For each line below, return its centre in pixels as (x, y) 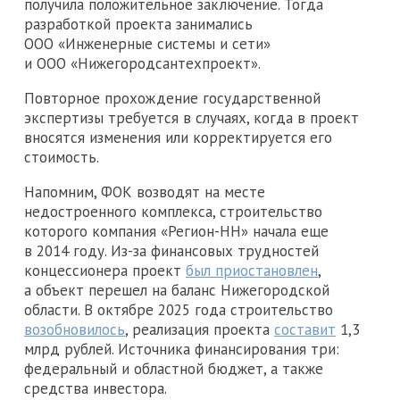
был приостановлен (252, 270)
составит (305, 329)
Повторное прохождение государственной (172, 98)
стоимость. (62, 157)
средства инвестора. (96, 388)
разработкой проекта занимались (138, 24)
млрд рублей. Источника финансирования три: (182, 349)
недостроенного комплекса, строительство (173, 211)
